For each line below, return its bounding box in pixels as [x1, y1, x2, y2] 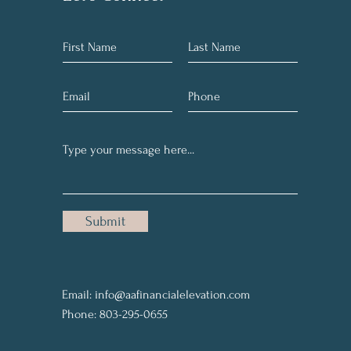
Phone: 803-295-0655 [62, 307, 168, 321]
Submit [85, 214, 125, 229]
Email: [62, 288, 95, 302]
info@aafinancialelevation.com [95, 288, 250, 302]
